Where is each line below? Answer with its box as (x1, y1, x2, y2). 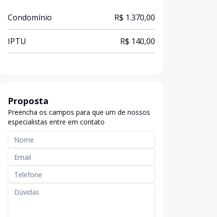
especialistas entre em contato (8, 117, 105, 126)
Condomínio (8, 12, 52, 23)
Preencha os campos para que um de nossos (8, 108, 150, 117)
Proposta (8, 95, 48, 107)
